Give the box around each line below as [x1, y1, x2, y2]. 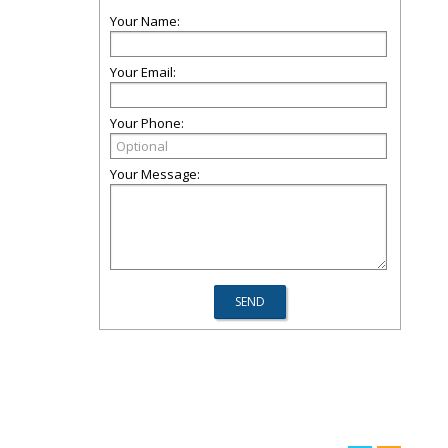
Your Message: [110, 165, 200, 183]
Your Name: [110, 12, 180, 30]
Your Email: [110, 63, 176, 81]
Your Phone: [110, 114, 184, 132]
